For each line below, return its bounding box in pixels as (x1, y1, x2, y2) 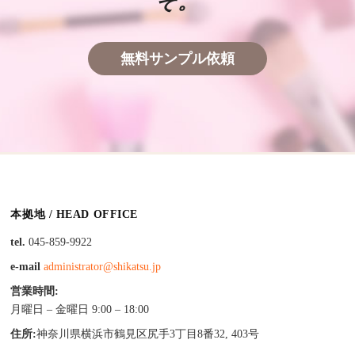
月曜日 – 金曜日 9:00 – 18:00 (10, 303, 150, 315)
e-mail (10, 260, 41, 273)
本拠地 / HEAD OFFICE (10, 208, 138, 220)
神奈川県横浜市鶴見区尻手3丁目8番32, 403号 (36, 327, 260, 340)
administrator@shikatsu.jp (44, 260, 162, 273)
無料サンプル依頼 (120, 50, 235, 67)
